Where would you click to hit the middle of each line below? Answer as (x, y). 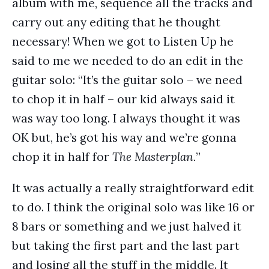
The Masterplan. (154, 157)
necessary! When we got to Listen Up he (123, 41)
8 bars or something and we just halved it (127, 226)
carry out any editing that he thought (116, 22)
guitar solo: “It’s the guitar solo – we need (127, 80)
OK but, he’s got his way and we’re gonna (124, 138)
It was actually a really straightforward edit (133, 188)
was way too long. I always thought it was (126, 118)
